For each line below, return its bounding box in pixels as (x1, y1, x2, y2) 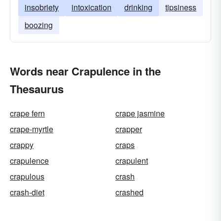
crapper (115, 123, 142, 135)
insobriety (25, 1, 59, 13)
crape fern (10, 108, 45, 119)
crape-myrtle (10, 123, 53, 135)
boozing (25, 19, 53, 31)
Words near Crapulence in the (10, 63, 161, 79)
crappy (10, 139, 34, 150)
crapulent (115, 155, 148, 166)
